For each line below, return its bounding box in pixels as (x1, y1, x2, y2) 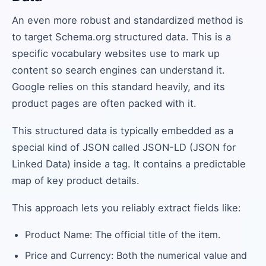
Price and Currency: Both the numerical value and (25, 249, 247, 261)
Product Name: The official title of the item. (25, 229, 220, 240)
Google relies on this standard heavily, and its (12, 81, 225, 93)
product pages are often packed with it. (12, 97, 197, 109)
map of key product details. (12, 175, 140, 186)
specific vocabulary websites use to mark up (12, 47, 220, 59)
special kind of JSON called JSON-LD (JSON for (12, 141, 236, 153)
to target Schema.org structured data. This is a (12, 31, 231, 43)
